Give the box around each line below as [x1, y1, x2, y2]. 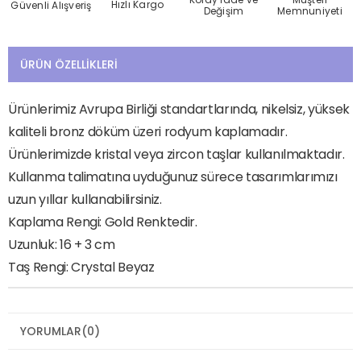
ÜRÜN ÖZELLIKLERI [20, 56, 118, 73]
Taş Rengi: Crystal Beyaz [8, 258, 155, 277]
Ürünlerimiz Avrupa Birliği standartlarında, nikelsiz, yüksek [8, 100, 350, 119]
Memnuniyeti [277, 4, 342, 19]
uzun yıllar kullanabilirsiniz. [8, 190, 162, 210]
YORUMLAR [20, 323, 81, 340]
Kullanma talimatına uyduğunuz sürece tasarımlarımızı [8, 168, 338, 187]
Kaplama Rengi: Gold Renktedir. [8, 213, 197, 232]
